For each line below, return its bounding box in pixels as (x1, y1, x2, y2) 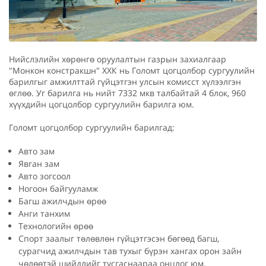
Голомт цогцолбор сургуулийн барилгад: (9, 121, 175, 133)
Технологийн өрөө (18, 220, 93, 232)
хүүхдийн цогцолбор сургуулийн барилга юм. (9, 98, 194, 110)
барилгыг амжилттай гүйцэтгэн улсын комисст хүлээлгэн (9, 75, 241, 87)
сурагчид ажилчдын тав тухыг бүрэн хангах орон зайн (18, 245, 242, 256)
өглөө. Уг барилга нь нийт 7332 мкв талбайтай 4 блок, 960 (9, 87, 246, 99)
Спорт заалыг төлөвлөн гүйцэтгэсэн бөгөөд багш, (18, 232, 219, 244)
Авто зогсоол (18, 170, 71, 182)
